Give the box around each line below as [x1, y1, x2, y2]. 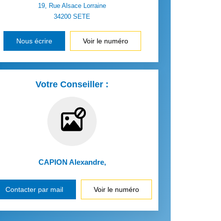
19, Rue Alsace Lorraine [38, 2, 107, 9]
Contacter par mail [5, 185, 63, 193]
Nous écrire [16, 37, 52, 45]
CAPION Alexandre [38, 158, 104, 166]
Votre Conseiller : [36, 79, 109, 89]
